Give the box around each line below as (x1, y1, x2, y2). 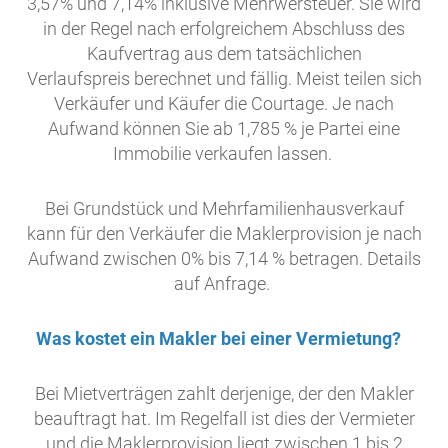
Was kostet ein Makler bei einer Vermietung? (35, 328, 413, 350)
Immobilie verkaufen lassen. (112, 143, 336, 165)
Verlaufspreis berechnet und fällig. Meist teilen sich (26, 68, 422, 90)
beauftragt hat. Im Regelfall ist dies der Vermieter (33, 408, 415, 430)
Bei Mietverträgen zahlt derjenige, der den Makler (34, 383, 414, 405)
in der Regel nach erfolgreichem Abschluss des (43, 18, 405, 40)
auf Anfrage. (174, 273, 274, 295)
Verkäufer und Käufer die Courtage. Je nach (54, 93, 394, 115)
